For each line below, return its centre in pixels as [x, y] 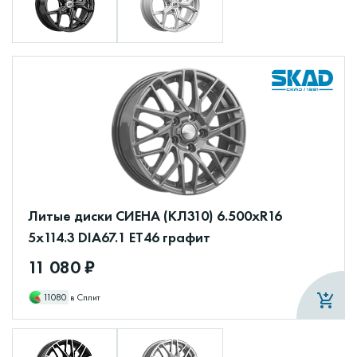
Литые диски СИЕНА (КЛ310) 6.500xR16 [155, 216]
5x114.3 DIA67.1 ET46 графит [119, 237]
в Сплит [85, 298]
